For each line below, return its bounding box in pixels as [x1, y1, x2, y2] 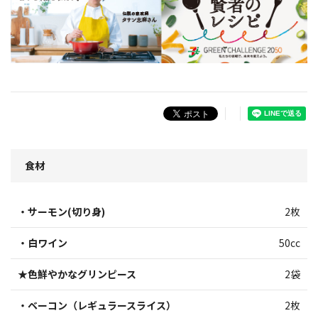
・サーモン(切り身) [18, 204, 105, 219]
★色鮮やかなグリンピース [18, 266, 136, 281]
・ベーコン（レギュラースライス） [18, 297, 176, 312]
